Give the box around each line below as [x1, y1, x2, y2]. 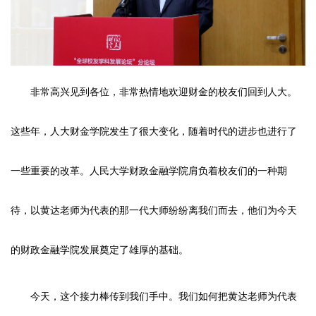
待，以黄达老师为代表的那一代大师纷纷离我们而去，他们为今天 [11, 205, 297, 216]
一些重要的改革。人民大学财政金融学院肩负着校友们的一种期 [11, 165, 287, 176]
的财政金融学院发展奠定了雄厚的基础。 [11, 244, 188, 255]
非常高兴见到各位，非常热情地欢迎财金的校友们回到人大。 [30, 86, 297, 97]
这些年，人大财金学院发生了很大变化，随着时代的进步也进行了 [11, 126, 297, 137]
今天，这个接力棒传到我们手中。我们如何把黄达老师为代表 [30, 291, 297, 302]
